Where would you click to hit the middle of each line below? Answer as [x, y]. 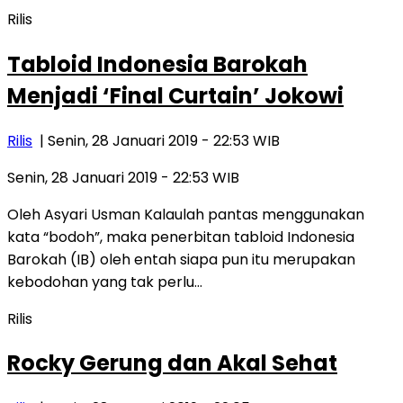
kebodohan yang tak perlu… [105, 282]
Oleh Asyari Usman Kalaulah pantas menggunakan [186, 214]
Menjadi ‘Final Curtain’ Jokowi [175, 95]
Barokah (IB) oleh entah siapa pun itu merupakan [181, 259]
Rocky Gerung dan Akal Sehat [172, 363]
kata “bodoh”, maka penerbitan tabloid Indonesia [181, 237]
